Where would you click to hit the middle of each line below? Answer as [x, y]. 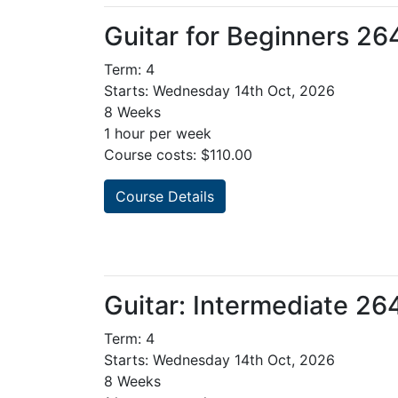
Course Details [165, 197]
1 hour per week [158, 134]
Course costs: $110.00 [178, 155]
